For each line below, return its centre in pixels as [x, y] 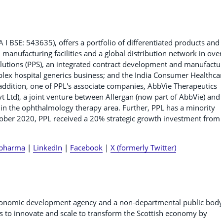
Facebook [86, 147]
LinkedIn [48, 147]
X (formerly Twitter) [143, 147]
